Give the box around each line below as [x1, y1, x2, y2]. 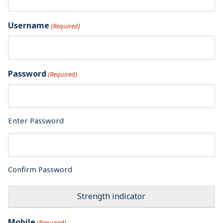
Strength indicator [77, 191, 146, 202]
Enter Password [8, 115, 64, 125]
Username [8, 20, 49, 31]
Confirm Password [8, 164, 72, 174]
